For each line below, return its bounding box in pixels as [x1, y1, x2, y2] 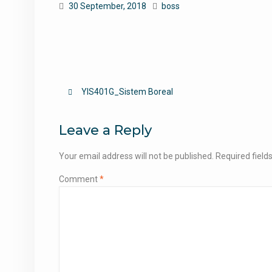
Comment [59, 174, 100, 184]
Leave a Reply [59, 122, 152, 138]
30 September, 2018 [69, 1, 146, 11]
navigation [58, 106, 150, 127]
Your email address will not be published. [59, 151, 214, 161]
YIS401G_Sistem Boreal [81, 87, 173, 97]
